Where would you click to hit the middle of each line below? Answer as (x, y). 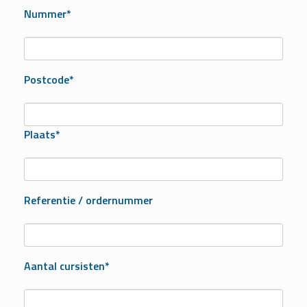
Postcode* (49, 80)
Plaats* (42, 135)
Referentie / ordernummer (88, 200)
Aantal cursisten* (67, 266)
